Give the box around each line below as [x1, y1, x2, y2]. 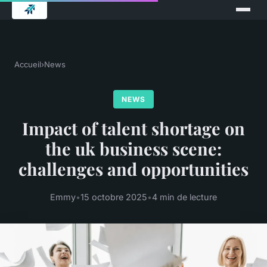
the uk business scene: [45, 137, 222, 160]
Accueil [14, 60, 41, 69]
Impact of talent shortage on [22, 117, 245, 140]
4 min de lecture [152, 192, 217, 203]
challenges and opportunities [18, 157, 249, 181]
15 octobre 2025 [80, 192, 147, 203]
